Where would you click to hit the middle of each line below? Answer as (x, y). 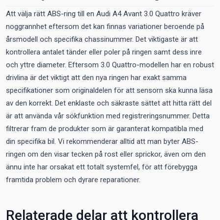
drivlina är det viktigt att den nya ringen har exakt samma (96, 78)
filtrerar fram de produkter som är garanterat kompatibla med (105, 129)
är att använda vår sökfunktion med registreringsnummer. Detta (108, 116)
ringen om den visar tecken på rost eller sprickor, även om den (106, 154)
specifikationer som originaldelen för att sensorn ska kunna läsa (109, 90)
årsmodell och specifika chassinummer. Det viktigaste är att (102, 39)
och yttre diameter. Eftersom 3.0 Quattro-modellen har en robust (110, 65)
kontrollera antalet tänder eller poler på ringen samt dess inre (104, 52)
